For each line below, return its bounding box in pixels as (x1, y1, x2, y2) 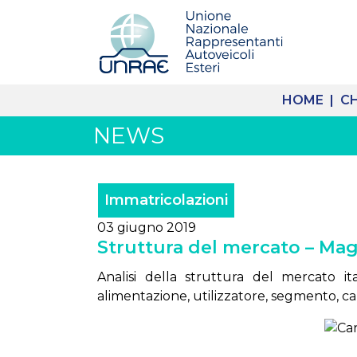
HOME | (282, 92, 337, 108)
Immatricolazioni (104, 191, 228, 209)
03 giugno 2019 (97, 220, 196, 235)
